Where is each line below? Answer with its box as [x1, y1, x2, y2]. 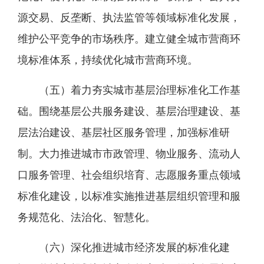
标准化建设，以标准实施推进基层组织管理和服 [18, 190, 240, 202]
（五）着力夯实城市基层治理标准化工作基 [39, 84, 240, 96]
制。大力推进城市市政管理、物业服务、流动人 [18, 148, 240, 160]
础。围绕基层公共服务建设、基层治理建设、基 [18, 105, 240, 117]
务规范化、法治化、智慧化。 [18, 212, 156, 223]
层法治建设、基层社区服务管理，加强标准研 [18, 127, 230, 138]
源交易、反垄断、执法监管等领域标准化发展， [18, 12, 240, 24]
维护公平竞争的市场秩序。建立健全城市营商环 [18, 33, 240, 45]
